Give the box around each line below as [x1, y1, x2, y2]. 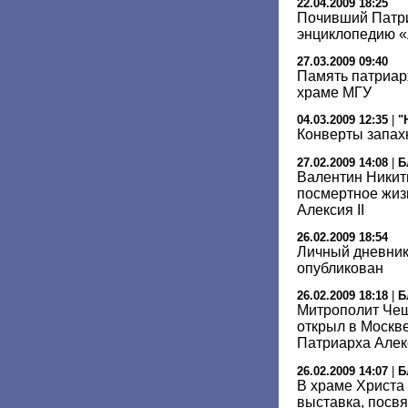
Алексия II [297, 201, 364, 218]
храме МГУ [297, 84, 372, 100]
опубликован [297, 260, 383, 276]
